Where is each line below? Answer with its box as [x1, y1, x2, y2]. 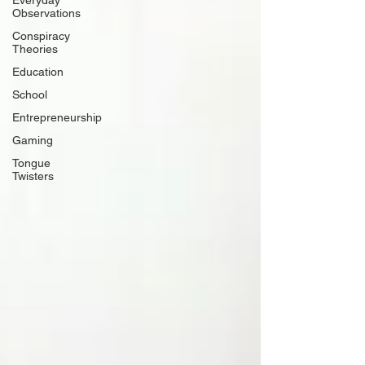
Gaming [12, 134, 53, 147]
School [12, 88, 47, 101]
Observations [12, 7, 81, 20]
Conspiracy [12, 29, 70, 42]
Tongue [12, 156, 51, 169]
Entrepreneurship [12, 111, 102, 124]
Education [12, 65, 64, 78]
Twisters [12, 169, 54, 182]
